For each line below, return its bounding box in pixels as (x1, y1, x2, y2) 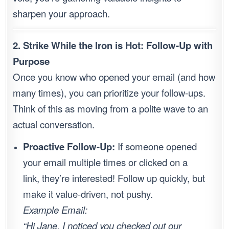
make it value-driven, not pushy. (23, 187, 153, 201)
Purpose (13, 54, 50, 68)
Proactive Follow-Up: (23, 140, 116, 154)
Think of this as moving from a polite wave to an (13, 102, 209, 116)
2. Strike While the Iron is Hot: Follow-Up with (13, 38, 213, 53)
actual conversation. (13, 118, 95, 131)
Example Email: (23, 203, 88, 217)
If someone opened (115, 140, 197, 153)
